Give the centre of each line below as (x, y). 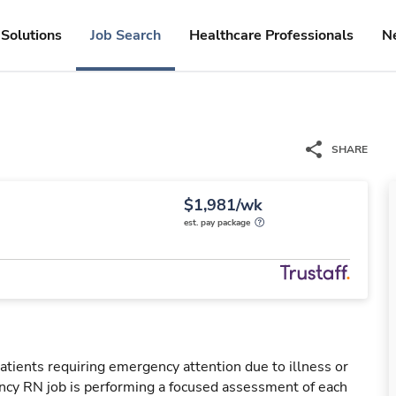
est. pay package (217, 223)
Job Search (126, 35)
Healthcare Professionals (271, 35)
